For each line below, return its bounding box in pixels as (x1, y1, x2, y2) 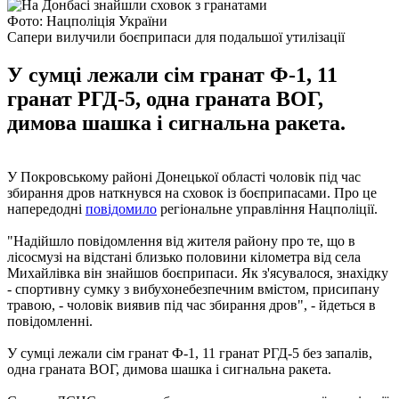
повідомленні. (7, 313, 93, 329)
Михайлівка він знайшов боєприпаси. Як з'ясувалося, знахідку (7, 265, 388, 281)
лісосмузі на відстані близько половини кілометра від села (7, 248, 361, 265)
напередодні (7, 200, 85, 216)
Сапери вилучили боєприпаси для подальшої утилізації (7, 28, 345, 45)
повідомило (85, 200, 157, 216)
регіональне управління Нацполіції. (157, 200, 378, 216)
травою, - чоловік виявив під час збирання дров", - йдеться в (7, 297, 376, 313)
